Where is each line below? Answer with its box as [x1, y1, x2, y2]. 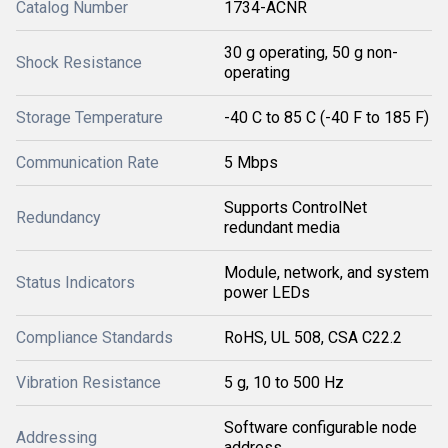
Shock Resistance [16, 53, 142, 72]
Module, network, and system [224, 263, 429, 282]
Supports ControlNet [224, 198, 367, 217]
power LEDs [224, 283, 310, 302]
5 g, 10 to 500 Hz [224, 373, 344, 392]
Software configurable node [224, 418, 417, 437]
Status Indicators [16, 273, 135, 292]
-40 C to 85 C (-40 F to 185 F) [224, 108, 429, 127]
